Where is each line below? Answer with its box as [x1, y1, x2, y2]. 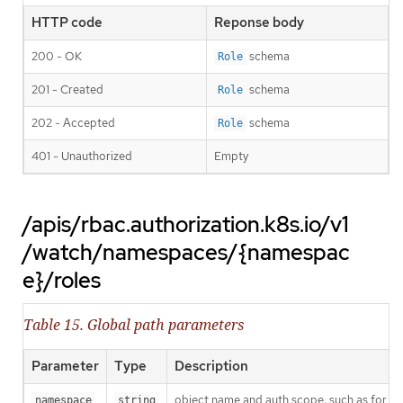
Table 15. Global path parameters [23, 314, 244, 335]
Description [175, 356, 248, 375]
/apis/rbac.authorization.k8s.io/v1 [22, 210, 349, 239]
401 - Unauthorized [31, 148, 132, 165]
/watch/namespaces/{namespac [22, 238, 350, 267]
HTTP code [31, 13, 103, 32]
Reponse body [214, 13, 304, 32]
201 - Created [31, 82, 103, 98]
